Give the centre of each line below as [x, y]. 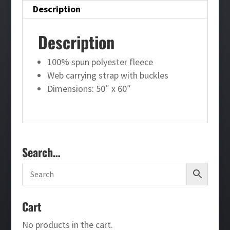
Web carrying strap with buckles [108, 75]
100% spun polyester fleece [100, 62]
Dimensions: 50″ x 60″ [89, 88]
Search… [41, 152]
